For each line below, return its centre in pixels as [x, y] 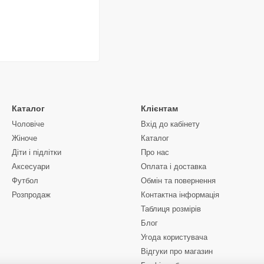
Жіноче [24, 138]
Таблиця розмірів [171, 209]
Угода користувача [174, 237]
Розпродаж [31, 195]
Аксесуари [31, 166]
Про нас [155, 152]
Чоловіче [28, 124]
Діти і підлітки [37, 152]
